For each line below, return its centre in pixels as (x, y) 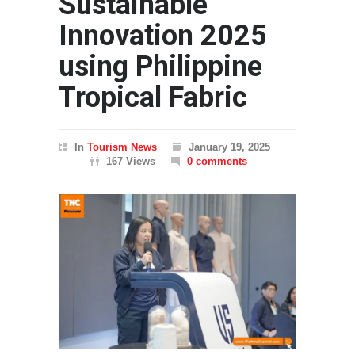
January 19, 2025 (229, 147)
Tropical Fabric (153, 98)
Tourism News (122, 147)
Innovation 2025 (163, 36)
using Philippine (160, 67)
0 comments (217, 162)
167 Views (131, 162)
